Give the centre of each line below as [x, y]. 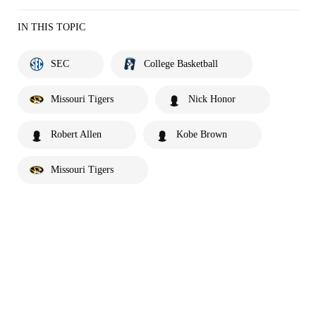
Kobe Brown [202, 134]
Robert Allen [76, 134]
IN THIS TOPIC [51, 27]
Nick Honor [212, 99]
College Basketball [181, 63]
